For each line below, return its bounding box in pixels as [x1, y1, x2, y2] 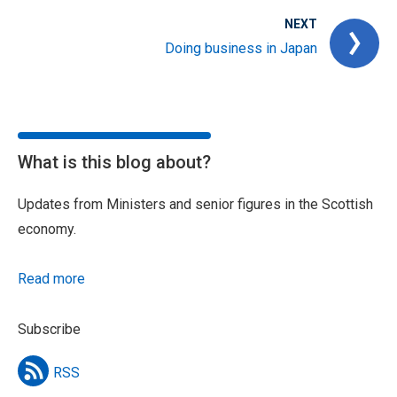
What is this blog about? [18, 152, 211, 174]
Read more [18, 270, 85, 288]
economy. [18, 221, 76, 238]
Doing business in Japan [165, 40, 317, 58]
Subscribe [18, 321, 81, 339]
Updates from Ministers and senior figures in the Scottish [18, 196, 373, 214]
